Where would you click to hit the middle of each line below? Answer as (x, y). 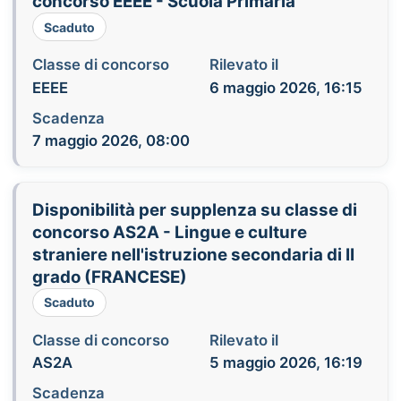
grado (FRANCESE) (109, 277)
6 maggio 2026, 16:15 (286, 87)
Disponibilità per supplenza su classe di (194, 209)
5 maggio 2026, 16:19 (286, 363)
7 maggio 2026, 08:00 (111, 140)
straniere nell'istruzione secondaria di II (193, 254)
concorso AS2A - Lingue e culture (169, 232)
